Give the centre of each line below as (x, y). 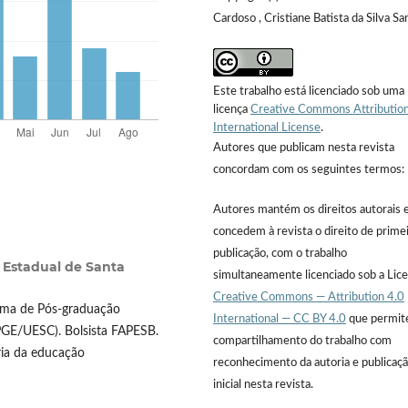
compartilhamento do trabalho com (302, 342)
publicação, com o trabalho (280, 254)
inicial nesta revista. (263, 385)
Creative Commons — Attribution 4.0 (309, 298)
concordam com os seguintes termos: (309, 170)
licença (232, 110)
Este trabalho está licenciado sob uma (309, 92)
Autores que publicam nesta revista (304, 148)
